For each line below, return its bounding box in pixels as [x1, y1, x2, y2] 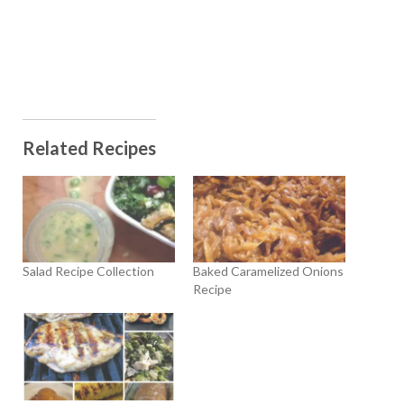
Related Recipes [23, 136, 156, 159]
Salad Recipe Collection [23, 263, 154, 280]
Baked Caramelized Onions [193, 263, 344, 280]
